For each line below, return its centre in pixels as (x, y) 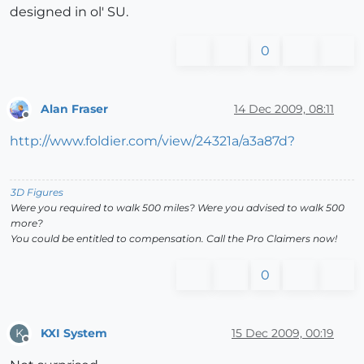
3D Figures (37, 193)
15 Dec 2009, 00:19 (283, 333)
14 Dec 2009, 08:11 (284, 108)
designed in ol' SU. (69, 12)
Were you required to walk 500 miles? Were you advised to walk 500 (178, 208)
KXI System (74, 333)
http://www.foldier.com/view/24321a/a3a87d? (152, 141)
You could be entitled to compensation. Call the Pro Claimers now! (174, 239)
